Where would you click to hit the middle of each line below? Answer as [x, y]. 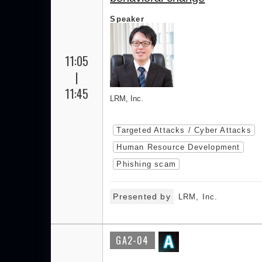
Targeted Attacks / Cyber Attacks [184, 130]
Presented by [142, 196]
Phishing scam [146, 164]
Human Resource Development [178, 147]
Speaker [127, 19]
